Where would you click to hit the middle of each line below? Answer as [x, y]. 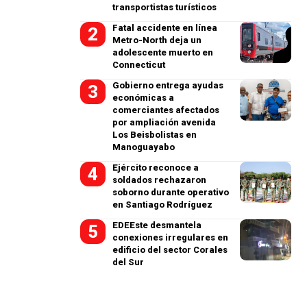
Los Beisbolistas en [155, 135]
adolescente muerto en [163, 52]
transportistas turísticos [165, 7]
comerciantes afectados [166, 110]
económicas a [144, 98]
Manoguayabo [144, 147]
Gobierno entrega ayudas [168, 85]
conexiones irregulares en [171, 237]
